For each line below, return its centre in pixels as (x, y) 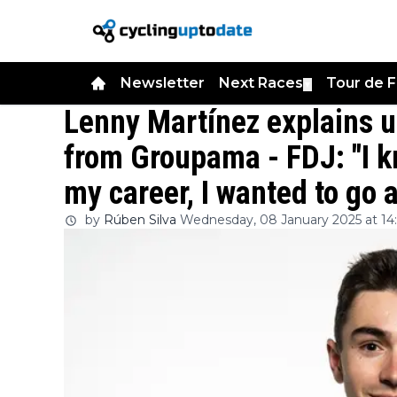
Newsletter (163, 83)
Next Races (261, 83)
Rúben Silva (140, 220)
